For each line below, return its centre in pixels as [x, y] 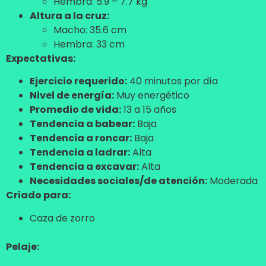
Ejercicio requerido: [78, 81]
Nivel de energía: [72, 96]
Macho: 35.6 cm [90, 30]
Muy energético [152, 96]
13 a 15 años [149, 110]
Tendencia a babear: [82, 124]
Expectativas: [41, 58]
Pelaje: [23, 246]
